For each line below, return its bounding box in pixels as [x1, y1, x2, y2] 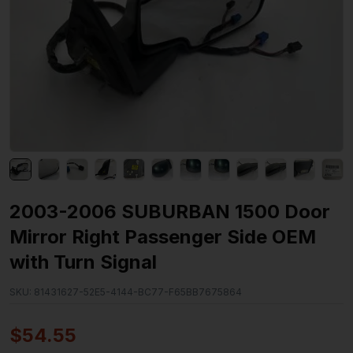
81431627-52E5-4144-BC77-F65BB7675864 [32, 286, 242, 299]
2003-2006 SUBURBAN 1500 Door [9, 200, 330, 224]
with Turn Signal [9, 251, 157, 274]
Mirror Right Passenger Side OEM [9, 225, 316, 249]
